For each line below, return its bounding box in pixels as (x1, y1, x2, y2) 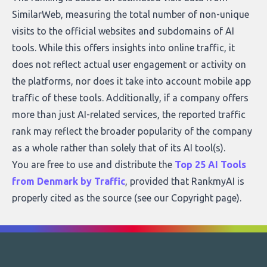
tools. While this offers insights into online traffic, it (12, 42, 235, 53)
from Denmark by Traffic (12, 175, 125, 187)
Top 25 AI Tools (175, 159, 246, 170)
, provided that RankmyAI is (125, 175, 244, 187)
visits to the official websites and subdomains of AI (12, 25, 234, 36)
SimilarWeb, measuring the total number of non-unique (12, 8, 249, 20)
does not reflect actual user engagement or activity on (12, 58, 246, 70)
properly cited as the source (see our (12, 192, 171, 203)
